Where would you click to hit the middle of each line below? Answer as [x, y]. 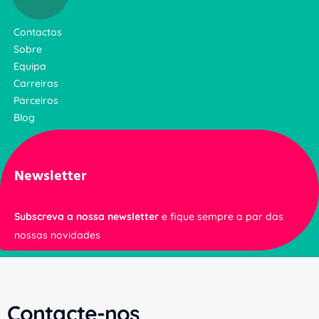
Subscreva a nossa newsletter [87, 217]
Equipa [30, 67]
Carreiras [36, 84]
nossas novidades [57, 235]
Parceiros [36, 101]
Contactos [38, 32]
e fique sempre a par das [221, 217]
